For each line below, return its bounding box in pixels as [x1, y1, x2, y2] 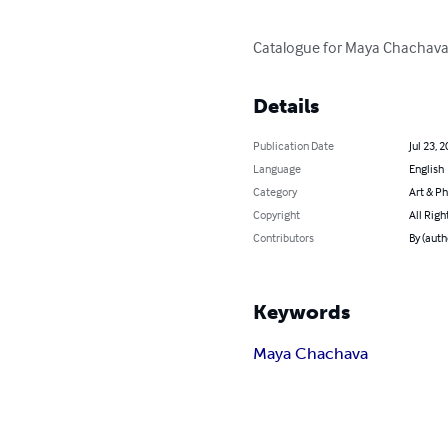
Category [253, 184, 298, 199]
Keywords [253, 300, 351, 324]
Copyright [253, 207, 301, 222]
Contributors [253, 230, 315, 245]
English [408, 161, 444, 176]
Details [253, 94, 320, 118]
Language [253, 161, 302, 176]
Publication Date [253, 138, 335, 153]
